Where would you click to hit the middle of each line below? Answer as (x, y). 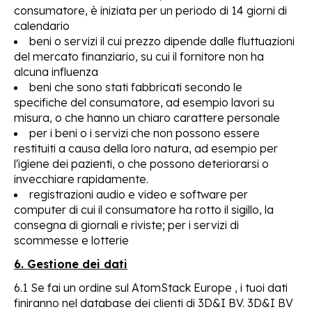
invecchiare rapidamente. (81, 179)
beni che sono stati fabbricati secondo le (136, 87)
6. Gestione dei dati (71, 264)
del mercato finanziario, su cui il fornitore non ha (139, 56)
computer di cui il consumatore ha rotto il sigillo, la (144, 209)
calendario (42, 25)
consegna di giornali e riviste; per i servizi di (126, 225)
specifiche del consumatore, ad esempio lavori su (144, 102)
